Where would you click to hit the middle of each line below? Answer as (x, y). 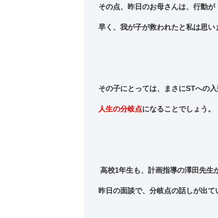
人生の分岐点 (120, 109)
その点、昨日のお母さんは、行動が (156, 7)
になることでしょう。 (178, 109)
